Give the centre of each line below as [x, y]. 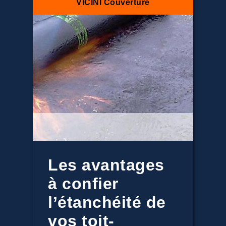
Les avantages [106, 165]
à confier [83, 184]
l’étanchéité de [107, 202]
